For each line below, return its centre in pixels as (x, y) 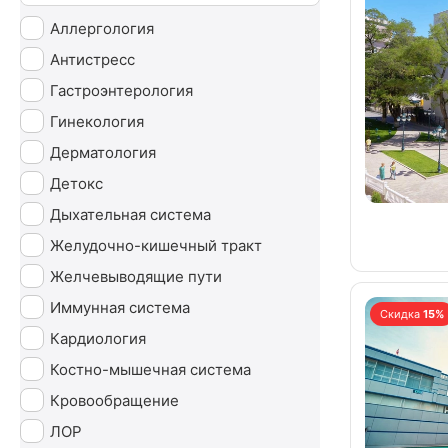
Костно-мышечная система (150, 369)
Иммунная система (120, 307)
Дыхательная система (130, 214)
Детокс (76, 183)
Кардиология (98, 338)
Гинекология (97, 121)
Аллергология (102, 28)
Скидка (400, 314)
